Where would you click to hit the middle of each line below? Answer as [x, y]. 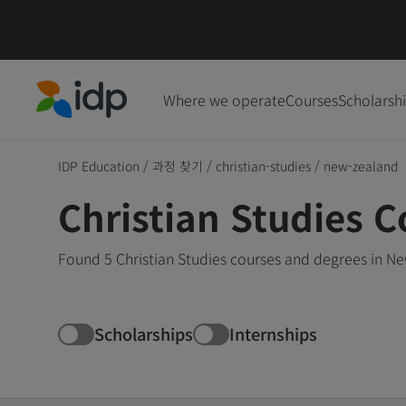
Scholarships [144, 334]
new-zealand [361, 165]
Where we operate [224, 99]
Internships [273, 334]
